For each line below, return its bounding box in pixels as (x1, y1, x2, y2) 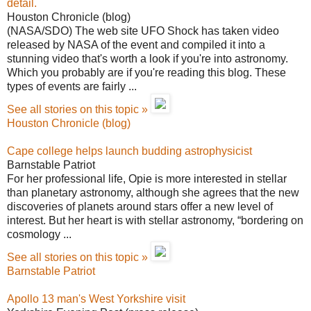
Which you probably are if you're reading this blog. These (7, 67, 286, 78)
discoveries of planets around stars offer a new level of (7, 201, 273, 212)
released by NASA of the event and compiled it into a (7, 39, 265, 51)
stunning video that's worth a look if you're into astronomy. (7, 53, 288, 65)
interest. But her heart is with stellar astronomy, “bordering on (7, 215, 303, 226)
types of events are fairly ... (7, 81, 137, 92)
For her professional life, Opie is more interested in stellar (7, 173, 287, 185)
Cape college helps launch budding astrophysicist (7, 145, 252, 157)
